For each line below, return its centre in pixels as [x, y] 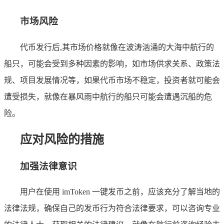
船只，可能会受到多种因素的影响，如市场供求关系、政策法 [112, 63]
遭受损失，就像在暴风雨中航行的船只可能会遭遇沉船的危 [108, 96]
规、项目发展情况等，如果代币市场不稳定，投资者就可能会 [112, 80]
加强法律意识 [48, 166]
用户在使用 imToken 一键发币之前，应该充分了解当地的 [120, 192]
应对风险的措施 [62, 139]
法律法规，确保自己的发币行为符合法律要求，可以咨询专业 [112, 208]
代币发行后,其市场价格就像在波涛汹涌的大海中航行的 [117, 47]
